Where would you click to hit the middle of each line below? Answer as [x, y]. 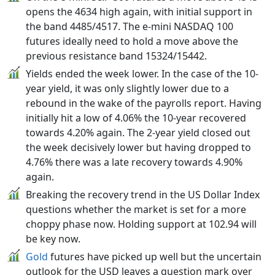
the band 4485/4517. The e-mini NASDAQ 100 [130, 26]
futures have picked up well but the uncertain [155, 256]
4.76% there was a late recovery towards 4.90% [134, 162]
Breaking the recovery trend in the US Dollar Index [143, 194]
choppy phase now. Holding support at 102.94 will [141, 224]
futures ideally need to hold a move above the [132, 41]
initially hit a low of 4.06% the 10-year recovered [136, 118]
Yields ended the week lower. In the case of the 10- [142, 73]
